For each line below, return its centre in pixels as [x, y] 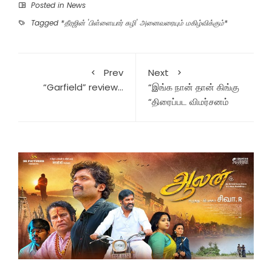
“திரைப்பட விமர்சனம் [189, 102]
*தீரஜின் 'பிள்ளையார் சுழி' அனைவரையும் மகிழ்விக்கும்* [144, 23]
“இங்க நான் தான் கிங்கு [194, 87]
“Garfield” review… [83, 87]
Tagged [45, 23]
